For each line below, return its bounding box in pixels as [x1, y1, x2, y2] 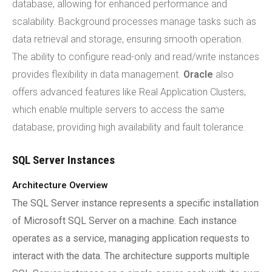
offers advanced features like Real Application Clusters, [12, 86, 246, 98]
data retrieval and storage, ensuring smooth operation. [12, 33, 243, 45]
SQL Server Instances [12, 153, 115, 167]
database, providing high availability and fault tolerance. [12, 121, 246, 133]
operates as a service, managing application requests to [12, 233, 250, 244]
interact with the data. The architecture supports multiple [12, 250, 250, 262]
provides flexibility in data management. [12, 69, 183, 80]
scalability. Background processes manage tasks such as [12, 16, 256, 27]
